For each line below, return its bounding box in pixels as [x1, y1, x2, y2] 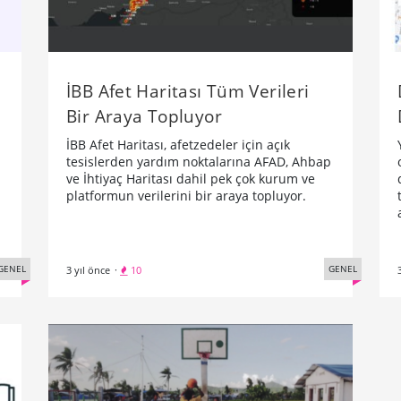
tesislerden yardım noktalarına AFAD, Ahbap [66, 152, 331, 170]
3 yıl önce [66, 262, 110, 277]
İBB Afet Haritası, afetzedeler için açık [66, 135, 290, 153]
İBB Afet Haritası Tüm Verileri [66, 78, 310, 103]
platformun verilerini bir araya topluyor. [66, 186, 306, 204]
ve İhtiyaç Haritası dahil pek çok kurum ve [66, 169, 315, 187]
